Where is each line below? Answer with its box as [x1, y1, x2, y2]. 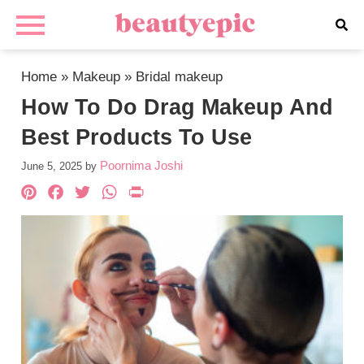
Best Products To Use [21, 125, 253, 149]
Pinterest [39, 179, 143, 209]
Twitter [93, 179, 171, 209]
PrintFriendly [146, 179, 294, 209]
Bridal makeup [136, 69, 223, 84]
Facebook [66, 179, 182, 209]
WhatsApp [119, 179, 240, 209]
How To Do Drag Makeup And [21, 95, 334, 119]
